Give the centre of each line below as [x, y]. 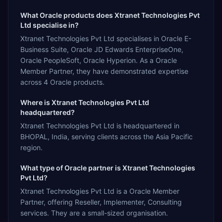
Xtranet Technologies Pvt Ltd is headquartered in [100, 125]
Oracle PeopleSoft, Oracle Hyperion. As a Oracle [99, 60]
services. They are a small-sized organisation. [94, 213]
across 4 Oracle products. [62, 82]
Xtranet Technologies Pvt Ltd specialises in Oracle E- [106, 38]
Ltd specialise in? [50, 25]
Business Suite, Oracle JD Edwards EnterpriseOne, [102, 49]
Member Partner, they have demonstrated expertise [104, 71]
